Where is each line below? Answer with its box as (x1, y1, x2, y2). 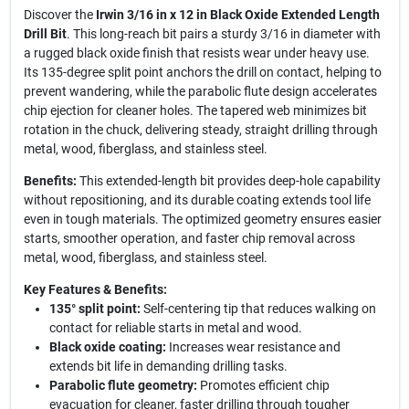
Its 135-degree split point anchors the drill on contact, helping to (23, 65, 382, 79)
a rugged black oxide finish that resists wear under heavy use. (23, 46, 370, 60)
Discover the (23, 7, 96, 22)
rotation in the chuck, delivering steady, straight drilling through (23, 122, 378, 137)
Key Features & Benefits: (23, 282, 167, 297)
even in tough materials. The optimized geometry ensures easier (23, 212, 382, 226)
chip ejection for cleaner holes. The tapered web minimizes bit (23, 103, 367, 118)
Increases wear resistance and (165, 340, 341, 354)
